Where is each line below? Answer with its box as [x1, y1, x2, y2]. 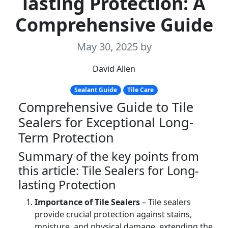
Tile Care [127, 85, 154, 95]
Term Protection [18, 129, 114, 147]
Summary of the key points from [18, 148, 199, 165]
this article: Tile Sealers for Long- [18, 162, 199, 179]
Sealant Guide [74, 85, 118, 95]
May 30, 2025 [76, 40, 140, 54]
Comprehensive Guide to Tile [18, 98, 193, 116]
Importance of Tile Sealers [35, 196, 140, 208]
